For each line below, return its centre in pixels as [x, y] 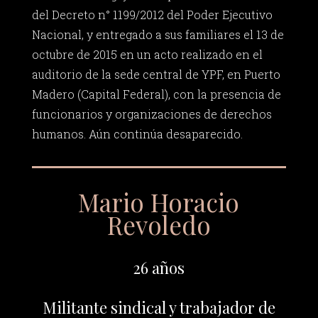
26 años [159, 267]
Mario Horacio [159, 202]
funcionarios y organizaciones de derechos [152, 114]
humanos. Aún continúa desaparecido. [137, 134]
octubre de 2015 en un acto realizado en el [147, 55]
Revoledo [159, 224]
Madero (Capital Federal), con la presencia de [156, 94]
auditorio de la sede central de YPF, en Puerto [156, 75]
